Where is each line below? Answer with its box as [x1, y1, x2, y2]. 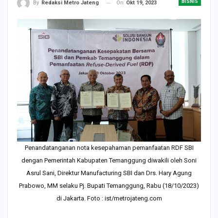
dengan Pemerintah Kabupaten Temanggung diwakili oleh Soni [21, 156, 197, 164]
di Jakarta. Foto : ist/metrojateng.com [56, 194, 162, 202]
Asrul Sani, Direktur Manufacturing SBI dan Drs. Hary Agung [26, 169, 192, 177]
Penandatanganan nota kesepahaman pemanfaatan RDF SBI [24, 144, 194, 151]
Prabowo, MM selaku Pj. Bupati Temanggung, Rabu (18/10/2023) [19, 182, 199, 189]
